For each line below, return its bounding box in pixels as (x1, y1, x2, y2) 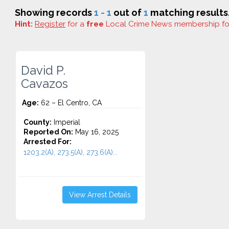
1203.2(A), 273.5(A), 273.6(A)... (24, 148, 118, 156)
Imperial (52, 118, 80, 126)
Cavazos (21, 77, 68, 91)
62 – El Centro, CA (39, 99, 102, 107)
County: (24, 118, 52, 126)
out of (111, 7, 144, 18)
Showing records (15, 7, 94, 18)
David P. (21, 63, 65, 78)
